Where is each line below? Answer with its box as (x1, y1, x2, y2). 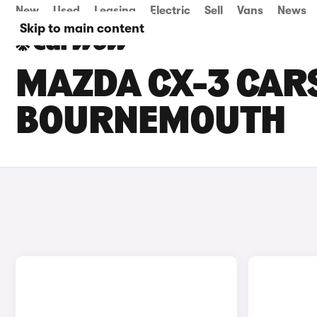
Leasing (94, 4, 136, 17)
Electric (150, 4, 190, 17)
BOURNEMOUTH (16, 103, 285, 143)
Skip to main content (20, 21, 144, 35)
